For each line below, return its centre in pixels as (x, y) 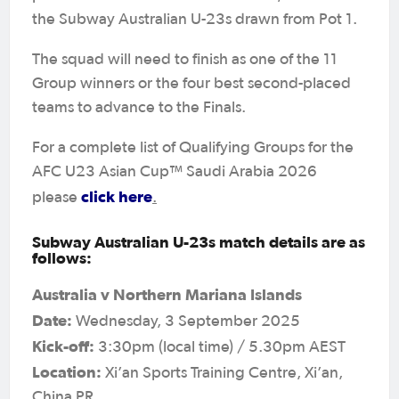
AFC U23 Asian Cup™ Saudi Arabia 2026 (175, 171)
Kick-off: (65, 346)
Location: (67, 371)
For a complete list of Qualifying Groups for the (193, 147)
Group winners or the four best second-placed (191, 83)
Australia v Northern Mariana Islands (167, 294)
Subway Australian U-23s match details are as (199, 241)
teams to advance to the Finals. (139, 107)
